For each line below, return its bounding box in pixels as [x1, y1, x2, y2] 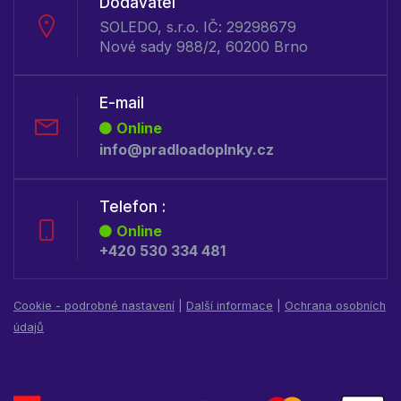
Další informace [186, 298, 273, 312]
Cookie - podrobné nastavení [13, 298, 175, 312]
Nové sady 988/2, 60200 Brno [99, 37, 308, 55]
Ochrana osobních [285, 298, 386, 312]
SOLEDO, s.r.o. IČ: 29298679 [99, 17, 296, 36]
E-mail [99, 93, 144, 112]
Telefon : [99, 197, 166, 216]
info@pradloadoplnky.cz [99, 140, 274, 158]
